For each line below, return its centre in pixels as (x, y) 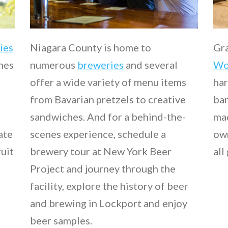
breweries (101, 64)
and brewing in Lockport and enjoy (109, 203)
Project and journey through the (103, 168)
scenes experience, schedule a (98, 134)
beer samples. (61, 220)
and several (151, 64)
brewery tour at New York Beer (101, 151)
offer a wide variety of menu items (108, 82)
